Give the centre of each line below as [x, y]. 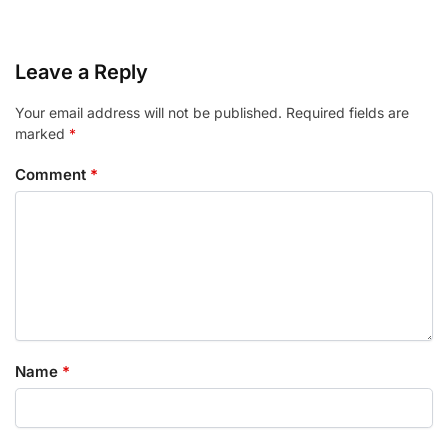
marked [42, 134]
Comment [52, 174]
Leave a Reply [81, 72]
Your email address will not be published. [148, 113]
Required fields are [347, 113]
